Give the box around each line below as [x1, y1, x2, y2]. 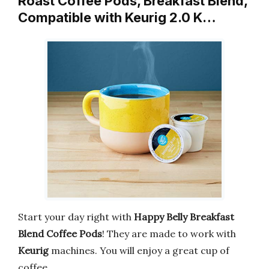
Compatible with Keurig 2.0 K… [18, 9, 216, 25]
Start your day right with [18, 210, 134, 223]
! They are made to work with [102, 227, 236, 240]
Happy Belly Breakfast [134, 210, 234, 223]
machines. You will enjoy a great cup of [49, 244, 229, 256]
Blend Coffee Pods [18, 227, 102, 240]
